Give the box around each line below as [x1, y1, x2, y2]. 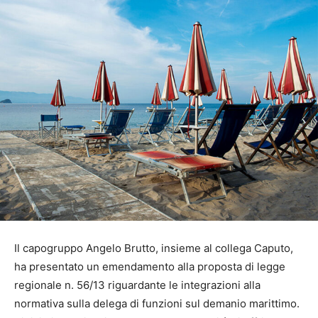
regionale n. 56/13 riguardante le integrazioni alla [14, 278, 261, 292]
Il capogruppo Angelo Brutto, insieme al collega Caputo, [14, 241, 293, 255]
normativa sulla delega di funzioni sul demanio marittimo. [14, 296, 300, 310]
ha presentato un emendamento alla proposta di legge [14, 259, 285, 273]
